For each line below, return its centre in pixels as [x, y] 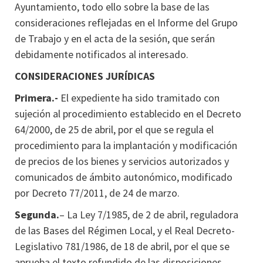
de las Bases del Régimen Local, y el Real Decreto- [125, 230]
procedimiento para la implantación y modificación [126, 145]
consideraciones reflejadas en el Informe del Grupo [126, 23]
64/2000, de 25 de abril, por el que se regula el [114, 129]
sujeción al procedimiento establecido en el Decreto [128, 114]
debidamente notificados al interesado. [102, 54]
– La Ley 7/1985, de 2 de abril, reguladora [149, 215]
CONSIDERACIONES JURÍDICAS [85, 76]
